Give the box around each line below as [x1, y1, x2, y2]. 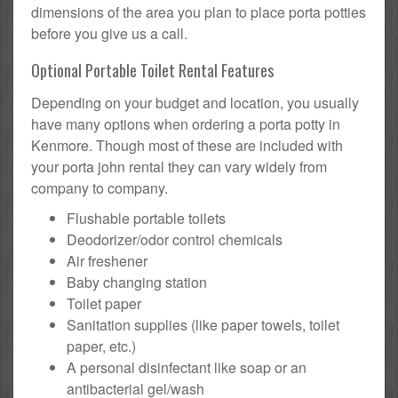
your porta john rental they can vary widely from [31, 156, 327, 178]
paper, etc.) [67, 336, 136, 357]
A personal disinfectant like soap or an [67, 357, 306, 378]
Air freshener [67, 251, 147, 272]
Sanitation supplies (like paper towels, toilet [67, 314, 339, 336]
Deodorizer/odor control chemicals [67, 229, 283, 251]
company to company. [31, 178, 168, 199]
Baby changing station [67, 272, 207, 293]
